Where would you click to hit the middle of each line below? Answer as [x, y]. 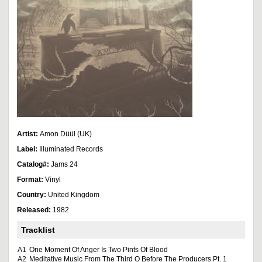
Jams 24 [64, 164]
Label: [28, 149]
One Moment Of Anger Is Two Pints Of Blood [99, 250]
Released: [35, 210]
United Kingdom [74, 195]
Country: [32, 195]
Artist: [28, 134]
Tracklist [38, 230]
